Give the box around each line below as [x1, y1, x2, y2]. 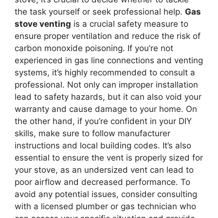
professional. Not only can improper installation [15, 80, 198, 90]
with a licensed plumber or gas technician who [15, 201, 196, 211]
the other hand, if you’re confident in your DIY [15, 116, 192, 126]
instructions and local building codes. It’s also [15, 141, 191, 150]
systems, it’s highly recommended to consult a [15, 68, 195, 77]
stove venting [15, 19, 71, 29]
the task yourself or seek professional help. [15, 7, 185, 17]
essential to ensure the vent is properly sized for [15, 153, 203, 163]
